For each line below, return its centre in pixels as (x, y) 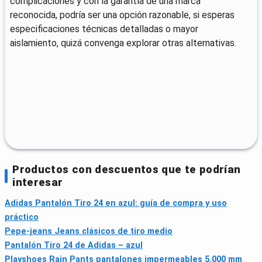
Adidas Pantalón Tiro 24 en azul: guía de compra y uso (116, 204)
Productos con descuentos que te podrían (127, 170)
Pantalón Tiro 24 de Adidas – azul (74, 246)
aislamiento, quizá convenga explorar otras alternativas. (123, 43)
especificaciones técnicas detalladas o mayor (104, 29)
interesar (38, 182)
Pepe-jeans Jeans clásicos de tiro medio (89, 232)
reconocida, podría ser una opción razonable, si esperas (122, 15)
